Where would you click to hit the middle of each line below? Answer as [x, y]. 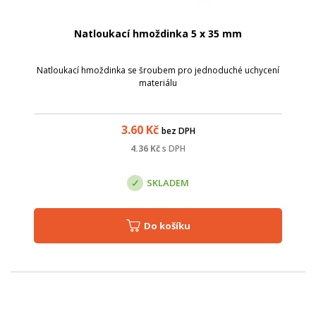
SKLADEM [168, 183]
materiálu [158, 83]
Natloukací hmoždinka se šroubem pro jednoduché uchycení [158, 70]
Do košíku [170, 225]
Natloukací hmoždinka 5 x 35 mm [158, 33]
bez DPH [178, 130]
